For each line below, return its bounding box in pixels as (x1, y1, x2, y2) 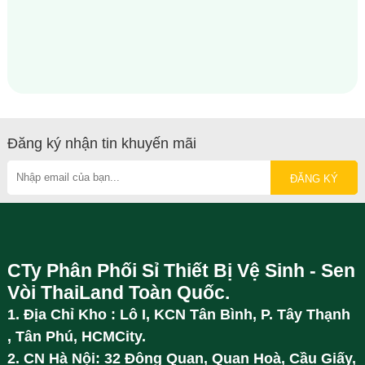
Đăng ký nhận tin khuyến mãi (7, 134, 196, 152)
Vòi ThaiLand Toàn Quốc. (7, 282, 230, 303)
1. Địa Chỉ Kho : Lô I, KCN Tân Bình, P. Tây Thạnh (7, 306, 350, 323)
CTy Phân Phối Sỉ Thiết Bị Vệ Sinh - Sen (7, 260, 355, 281)
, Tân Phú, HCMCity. (7, 328, 146, 345)
